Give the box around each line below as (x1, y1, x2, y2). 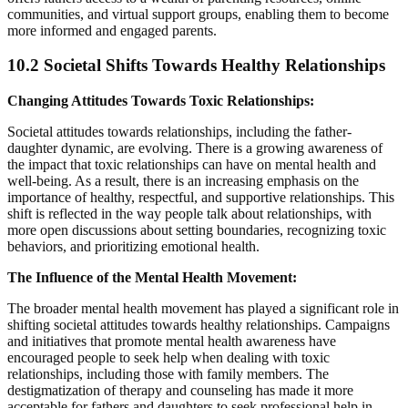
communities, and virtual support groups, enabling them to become (7, 5, 389, 22)
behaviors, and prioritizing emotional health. (7, 239, 260, 255)
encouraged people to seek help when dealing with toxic (7, 350, 330, 366)
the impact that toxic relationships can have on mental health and (7, 157, 376, 173)
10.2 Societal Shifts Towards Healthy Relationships (7, 56, 385, 76)
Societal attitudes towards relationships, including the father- (7, 124, 352, 140)
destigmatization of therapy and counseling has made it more (7, 382, 353, 399)
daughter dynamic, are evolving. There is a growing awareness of (7, 140, 382, 157)
